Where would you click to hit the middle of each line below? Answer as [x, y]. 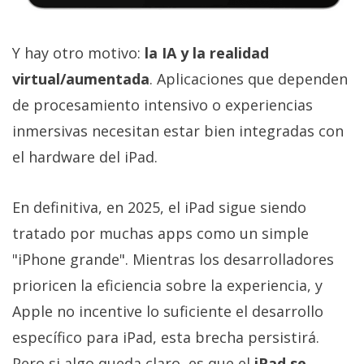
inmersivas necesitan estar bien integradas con [178, 131]
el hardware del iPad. [85, 157]
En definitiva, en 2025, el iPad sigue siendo [159, 208]
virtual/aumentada [81, 79]
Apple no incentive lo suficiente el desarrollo [168, 312]
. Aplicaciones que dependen [249, 79]
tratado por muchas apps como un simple [160, 234]
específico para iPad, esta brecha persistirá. [166, 338]
